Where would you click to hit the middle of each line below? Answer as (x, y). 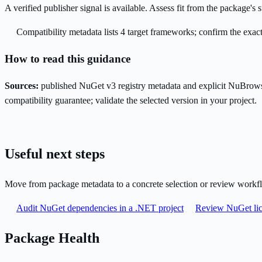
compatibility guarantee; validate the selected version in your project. (131, 100)
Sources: (22, 85)
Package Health (52, 238)
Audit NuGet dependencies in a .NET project (100, 208)
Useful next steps (55, 154)
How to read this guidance (68, 58)
